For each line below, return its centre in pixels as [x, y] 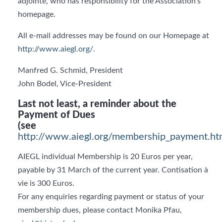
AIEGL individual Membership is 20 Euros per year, [105, 157]
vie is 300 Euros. [46, 183]
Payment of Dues [56, 115]
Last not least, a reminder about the [97, 104]
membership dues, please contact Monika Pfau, [100, 210]
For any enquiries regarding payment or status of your [111, 197]
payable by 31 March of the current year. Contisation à [113, 170]
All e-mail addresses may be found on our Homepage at [113, 36]
